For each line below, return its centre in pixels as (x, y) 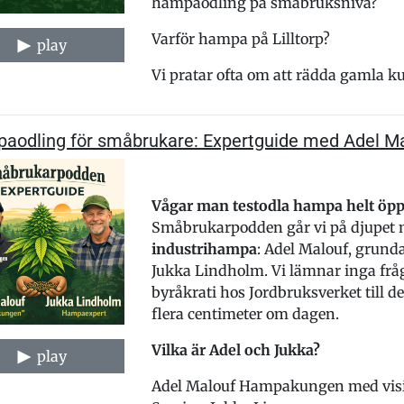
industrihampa (204, 249)
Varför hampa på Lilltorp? (240, 39)
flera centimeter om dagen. (245, 314)
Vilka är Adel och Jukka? (235, 350)
